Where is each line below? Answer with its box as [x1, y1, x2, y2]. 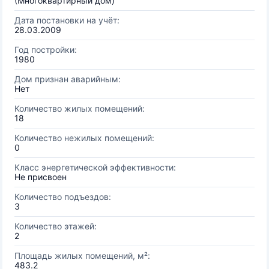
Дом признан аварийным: [14, 74, 121, 84]
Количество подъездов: [14, 192, 111, 202]
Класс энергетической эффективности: [14, 162, 176, 172]
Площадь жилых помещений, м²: [14, 250, 150, 261]
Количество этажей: [14, 221, 97, 231]
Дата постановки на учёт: [14, 15, 119, 25]
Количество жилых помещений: [14, 103, 145, 113]
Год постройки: [14, 44, 77, 55]
